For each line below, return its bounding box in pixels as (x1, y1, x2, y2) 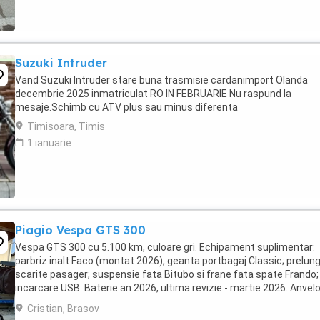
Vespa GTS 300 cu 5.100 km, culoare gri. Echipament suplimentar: (15, 241, 315, 253)
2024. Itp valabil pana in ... (15, 296, 129, 307)
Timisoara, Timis (27, 121, 105, 132)
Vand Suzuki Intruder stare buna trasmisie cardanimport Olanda (15, 74, 308, 86)
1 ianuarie (27, 137, 71, 149)
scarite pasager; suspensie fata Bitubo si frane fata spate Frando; (15, 269, 319, 280)
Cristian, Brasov (27, 303, 99, 314)
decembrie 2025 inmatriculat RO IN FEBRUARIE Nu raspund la (15, 88, 291, 99)
